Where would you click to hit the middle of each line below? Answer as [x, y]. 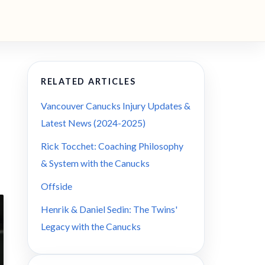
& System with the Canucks [95, 163]
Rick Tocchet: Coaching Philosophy [112, 146]
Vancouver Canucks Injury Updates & [116, 106]
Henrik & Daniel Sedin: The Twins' [109, 209]
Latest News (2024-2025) [93, 123]
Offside [56, 186]
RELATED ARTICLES [88, 81]
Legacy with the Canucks [91, 226]
